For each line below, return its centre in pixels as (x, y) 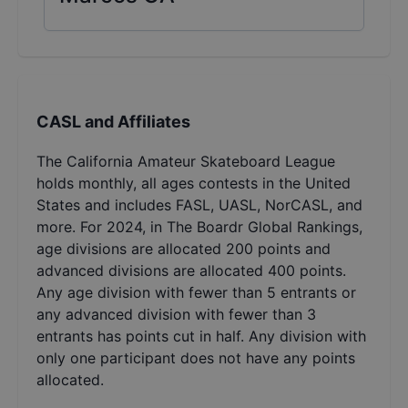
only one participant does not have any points (196, 358)
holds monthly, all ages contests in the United (194, 184)
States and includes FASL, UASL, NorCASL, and (199, 205)
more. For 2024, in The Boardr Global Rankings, (199, 227)
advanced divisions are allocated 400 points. (191, 271)
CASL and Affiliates (113, 122)
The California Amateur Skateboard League (186, 162)
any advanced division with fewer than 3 (176, 315)
